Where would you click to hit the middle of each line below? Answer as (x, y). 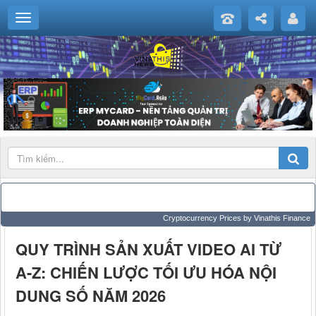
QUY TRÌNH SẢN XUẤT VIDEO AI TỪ (148, 249)
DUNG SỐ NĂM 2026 (91, 296)
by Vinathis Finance (276, 218)
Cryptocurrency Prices (202, 218)
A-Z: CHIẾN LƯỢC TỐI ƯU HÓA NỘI (146, 273)
